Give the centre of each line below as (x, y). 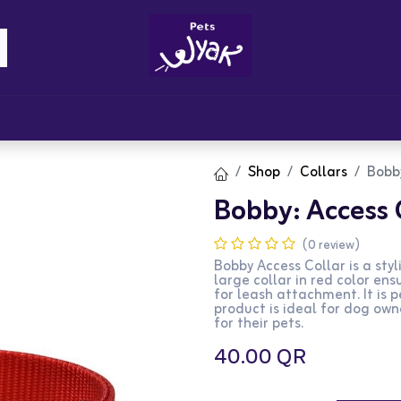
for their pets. (259, 324)
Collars (324, 172)
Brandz (45, 118)
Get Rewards (269, 118)
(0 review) (331, 246)
